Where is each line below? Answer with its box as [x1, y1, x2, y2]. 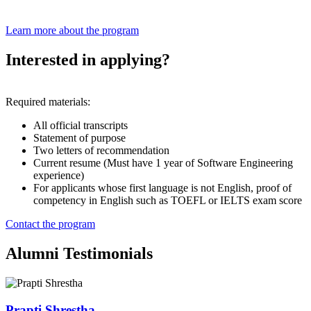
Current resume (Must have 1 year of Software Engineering [33, 157, 293, 169]
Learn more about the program [6, 24, 139, 37]
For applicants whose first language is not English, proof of [33, 182, 292, 194]
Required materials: [6, 96, 90, 108]
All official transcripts [33, 119, 128, 132]
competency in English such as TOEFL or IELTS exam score [33, 194, 302, 207]
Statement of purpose [33, 132, 126, 144]
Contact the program [6, 218, 95, 230]
